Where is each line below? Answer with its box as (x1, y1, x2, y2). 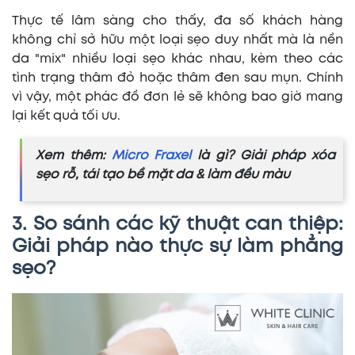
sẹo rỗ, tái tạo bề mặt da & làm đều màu (36, 169, 290, 181)
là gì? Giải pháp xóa (191, 150, 335, 162)
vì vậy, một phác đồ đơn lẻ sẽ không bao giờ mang (12, 91, 343, 103)
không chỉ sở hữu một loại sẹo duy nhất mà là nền (12, 34, 343, 46)
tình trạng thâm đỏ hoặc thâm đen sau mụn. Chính (12, 72, 343, 84)
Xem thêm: (36, 150, 112, 162)
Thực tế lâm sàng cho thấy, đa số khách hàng (12, 15, 343, 27)
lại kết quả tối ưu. (12, 110, 120, 122)
